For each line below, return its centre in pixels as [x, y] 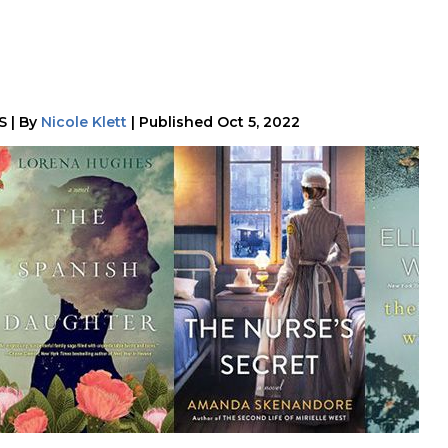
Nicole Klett [84, 122]
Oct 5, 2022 [258, 122]
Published [176, 122]
